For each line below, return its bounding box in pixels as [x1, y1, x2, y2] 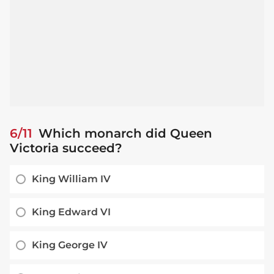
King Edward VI [32, 206, 111, 218]
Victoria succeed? [10, 140, 122, 155]
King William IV [32, 172, 111, 185]
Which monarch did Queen [35, 125, 212, 141]
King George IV [32, 239, 108, 251]
